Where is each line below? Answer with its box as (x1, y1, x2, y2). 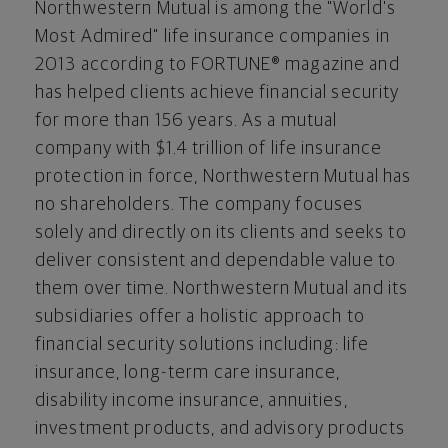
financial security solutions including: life (35, 335, 370, 354)
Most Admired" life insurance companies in (35, 27, 390, 46)
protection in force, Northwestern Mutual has (35, 167, 412, 186)
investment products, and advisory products (35, 419, 406, 438)
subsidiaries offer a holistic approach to (35, 307, 365, 326)
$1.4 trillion (155, 139, 245, 158)
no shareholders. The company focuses (35, 195, 364, 214)
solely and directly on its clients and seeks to (35, 223, 407, 242)
